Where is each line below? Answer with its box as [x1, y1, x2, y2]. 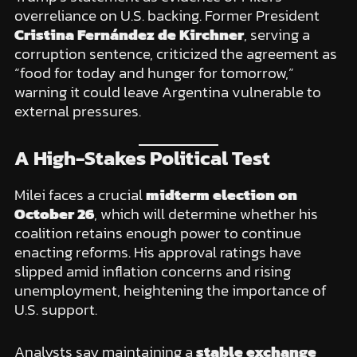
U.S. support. [14, 298, 97, 322]
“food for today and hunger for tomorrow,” [14, 61, 294, 84]
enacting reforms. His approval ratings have [14, 241, 301, 265]
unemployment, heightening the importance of [14, 279, 327, 303]
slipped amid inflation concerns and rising [14, 260, 291, 284]
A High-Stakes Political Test [14, 143, 270, 174]
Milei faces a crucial [14, 183, 146, 207]
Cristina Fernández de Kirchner [14, 22, 244, 46]
